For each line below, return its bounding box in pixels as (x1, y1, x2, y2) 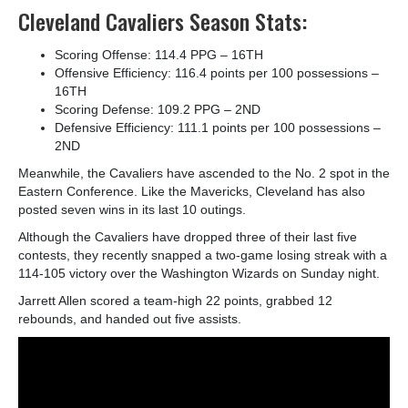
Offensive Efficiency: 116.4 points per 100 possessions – (55, 65, 379, 80)
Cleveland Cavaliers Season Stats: (18, 4, 307, 37)
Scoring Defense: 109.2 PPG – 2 (55, 101, 242, 117)
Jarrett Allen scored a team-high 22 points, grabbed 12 (18, 292, 332, 308)
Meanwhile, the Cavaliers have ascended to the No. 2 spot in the (18, 165, 390, 180)
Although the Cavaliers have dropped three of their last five (18, 229, 357, 244)
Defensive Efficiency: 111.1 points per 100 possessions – (55, 119, 381, 135)
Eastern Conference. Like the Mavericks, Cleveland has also (18, 183, 365, 199)
